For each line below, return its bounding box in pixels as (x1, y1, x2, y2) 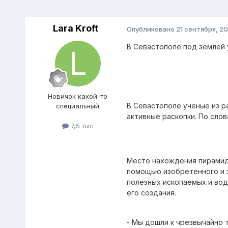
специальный (56, 102, 100, 110)
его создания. (126, 188, 176, 197)
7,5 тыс (68, 122, 94, 130)
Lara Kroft (53, 23, 99, 34)
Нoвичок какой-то (48, 92, 108, 101)
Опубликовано (126, 24, 176, 33)
